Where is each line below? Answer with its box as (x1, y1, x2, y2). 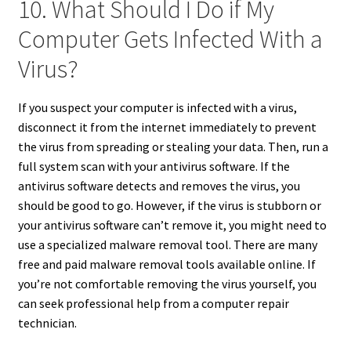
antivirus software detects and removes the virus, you (17, 177, 300, 194)
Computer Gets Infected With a (17, 24, 323, 56)
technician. (17, 314, 77, 331)
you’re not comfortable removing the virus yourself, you (17, 275, 317, 291)
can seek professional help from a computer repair (17, 295, 289, 311)
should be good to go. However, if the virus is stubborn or (17, 197, 321, 213)
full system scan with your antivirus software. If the (17, 157, 290, 174)
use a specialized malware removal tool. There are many (17, 236, 317, 252)
